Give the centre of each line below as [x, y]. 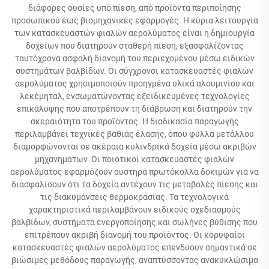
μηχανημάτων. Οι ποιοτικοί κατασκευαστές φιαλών [134, 159]
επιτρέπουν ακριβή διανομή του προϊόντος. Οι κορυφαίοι [134, 235]
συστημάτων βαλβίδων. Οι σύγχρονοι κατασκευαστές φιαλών [134, 71]
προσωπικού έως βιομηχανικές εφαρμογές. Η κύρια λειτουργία [134, 20]
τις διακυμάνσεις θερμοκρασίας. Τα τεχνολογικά [134, 197]
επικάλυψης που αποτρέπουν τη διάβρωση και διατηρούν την [134, 109]
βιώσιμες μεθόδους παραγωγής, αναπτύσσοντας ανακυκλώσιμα [134, 260]
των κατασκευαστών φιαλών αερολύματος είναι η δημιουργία [134, 33]
